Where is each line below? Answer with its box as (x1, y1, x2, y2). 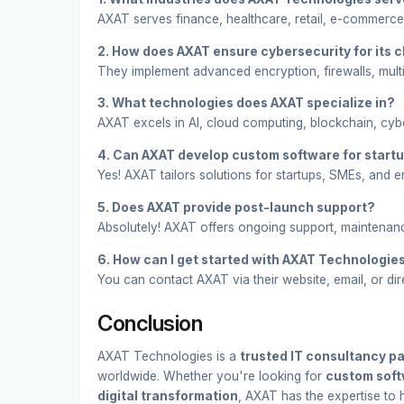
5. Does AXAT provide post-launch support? (97, 199, 375, 215)
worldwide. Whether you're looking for (97, 368, 326, 383)
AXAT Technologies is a (97, 348, 240, 363)
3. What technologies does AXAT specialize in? (97, 96, 395, 111)
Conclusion (97, 309, 203, 336)
